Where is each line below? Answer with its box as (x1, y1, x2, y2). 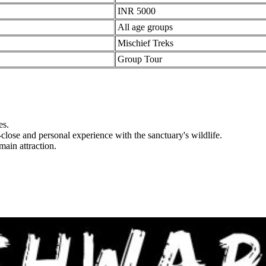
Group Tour (113, 53, 157, 64)
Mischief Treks (113, 37, 169, 48)
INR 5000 (113, 5, 151, 16)
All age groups (113, 21, 168, 32)
